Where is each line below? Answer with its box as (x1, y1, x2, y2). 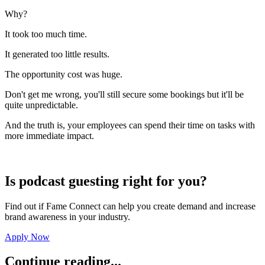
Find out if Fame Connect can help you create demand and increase (5, 201, 256, 211)
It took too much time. (5, 28, 87, 39)
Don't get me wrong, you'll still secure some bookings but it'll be (5, 89, 244, 99)
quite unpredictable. (5, 99, 78, 110)
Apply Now (5, 231, 50, 242)
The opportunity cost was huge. (5, 69, 122, 79)
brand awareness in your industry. (5, 211, 130, 222)
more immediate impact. (5, 130, 94, 141)
